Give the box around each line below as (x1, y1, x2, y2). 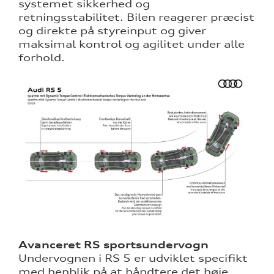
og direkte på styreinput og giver (18, 24, 206, 37)
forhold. (18, 51, 65, 64)
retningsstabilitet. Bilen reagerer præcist (18, 11, 254, 24)
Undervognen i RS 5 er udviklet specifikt (18, 252, 248, 265)
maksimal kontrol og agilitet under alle (18, 38, 245, 51)
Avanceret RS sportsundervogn (18, 239, 209, 251)
